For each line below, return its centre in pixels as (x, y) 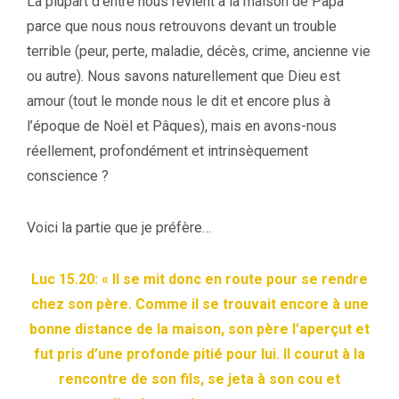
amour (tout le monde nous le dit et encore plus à (179, 101)
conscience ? (68, 175)
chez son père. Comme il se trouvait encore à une (199, 304)
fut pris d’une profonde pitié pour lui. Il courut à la (199, 354)
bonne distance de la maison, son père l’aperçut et (199, 329)
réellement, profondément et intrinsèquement (167, 151)
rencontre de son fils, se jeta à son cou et (199, 379)
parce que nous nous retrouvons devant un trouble (182, 26)
